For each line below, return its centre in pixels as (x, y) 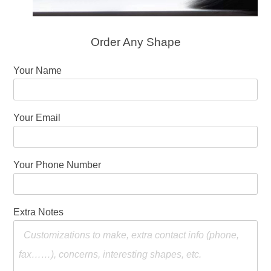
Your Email (37, 118)
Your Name (38, 70)
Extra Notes (39, 212)
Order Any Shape (135, 42)
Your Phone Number (57, 165)
